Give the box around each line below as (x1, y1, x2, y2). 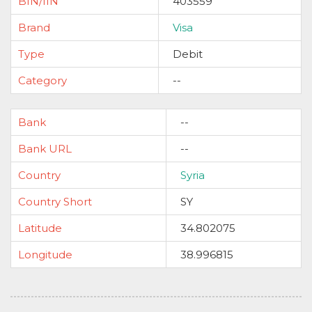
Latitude (18, 221, 62, 235)
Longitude (18, 248, 72, 261)
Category (18, 74, 67, 87)
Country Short (18, 195, 92, 208)
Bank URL (18, 142, 72, 155)
